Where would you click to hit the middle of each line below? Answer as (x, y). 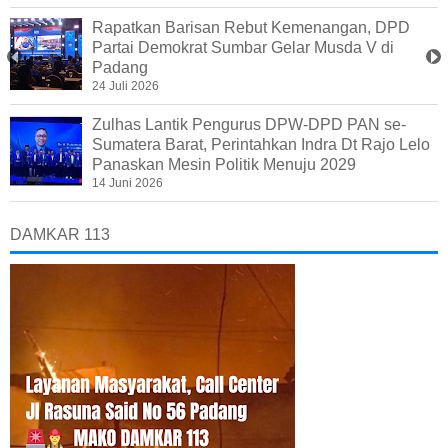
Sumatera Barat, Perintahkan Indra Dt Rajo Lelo (261, 145)
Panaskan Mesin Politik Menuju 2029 (224, 165)
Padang (120, 68)
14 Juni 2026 (127, 183)
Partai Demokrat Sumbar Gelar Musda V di (243, 48)
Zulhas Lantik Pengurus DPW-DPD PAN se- (249, 125)
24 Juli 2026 (125, 86)
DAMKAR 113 (60, 235)
